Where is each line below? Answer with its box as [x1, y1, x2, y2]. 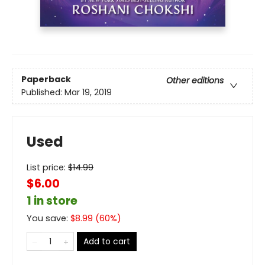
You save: [27, 212, 70, 225]
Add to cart [83, 235, 130, 248]
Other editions [166, 75, 224, 87]
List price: [27, 161, 68, 174]
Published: [21, 86, 64, 99]
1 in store [27, 193, 77, 209]
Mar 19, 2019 [64, 86, 112, 99]
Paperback [21, 73, 71, 86]
